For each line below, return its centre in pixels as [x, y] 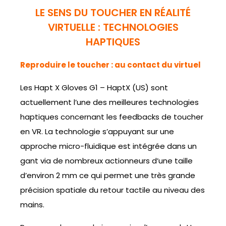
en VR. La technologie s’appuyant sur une [97, 131]
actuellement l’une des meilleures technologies [109, 102]
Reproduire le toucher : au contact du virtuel [110, 65]
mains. [32, 204]
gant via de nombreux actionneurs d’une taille [106, 160]
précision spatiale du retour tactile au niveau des [112, 190]
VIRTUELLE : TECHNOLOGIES [113, 27]
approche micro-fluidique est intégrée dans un [108, 146]
